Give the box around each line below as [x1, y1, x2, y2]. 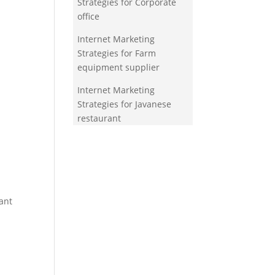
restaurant [77, 112, 122, 125]
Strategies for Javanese [77, 98, 172, 110]
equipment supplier [77, 61, 160, 74]
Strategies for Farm [77, 47, 157, 60]
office [77, 10, 100, 23]
